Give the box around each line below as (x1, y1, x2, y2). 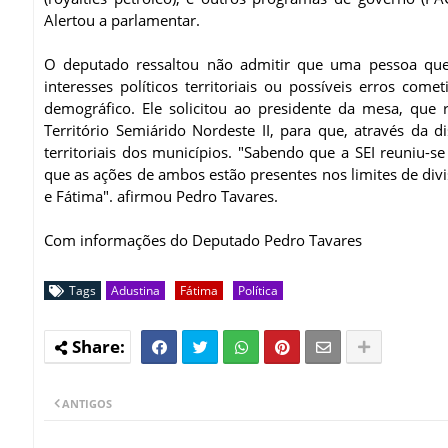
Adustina (111, 281, 160, 299)
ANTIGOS (62, 395, 112, 411)
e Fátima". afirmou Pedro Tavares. (44, 185, 278, 206)
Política (238, 281, 278, 299)
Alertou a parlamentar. (44, 9, 204, 30)
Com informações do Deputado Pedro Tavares (44, 229, 362, 250)
